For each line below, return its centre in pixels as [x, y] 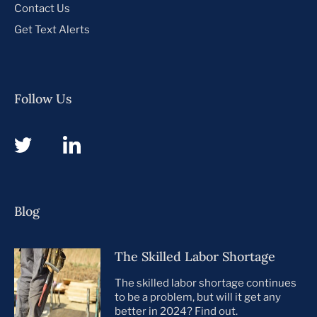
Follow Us [43, 98]
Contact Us [42, 8]
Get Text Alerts [52, 29]
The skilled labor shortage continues [206, 283]
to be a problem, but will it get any [198, 297]
